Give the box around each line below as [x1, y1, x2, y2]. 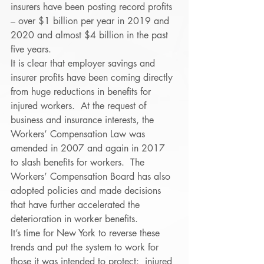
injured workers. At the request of [11, 100, 149, 112]
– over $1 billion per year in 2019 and [11, 15, 172, 27]
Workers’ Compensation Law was [11, 128, 148, 140]
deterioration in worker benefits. [11, 213, 141, 225]
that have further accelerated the [11, 199, 143, 211]
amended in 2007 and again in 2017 [11, 142, 168, 154]
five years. [11, 43, 54, 55]
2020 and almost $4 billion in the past [11, 29, 171, 41]
